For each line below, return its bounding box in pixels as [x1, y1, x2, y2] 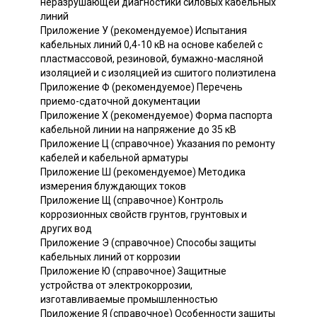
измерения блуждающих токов [40, 180, 186, 192]
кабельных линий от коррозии [40, 250, 180, 263]
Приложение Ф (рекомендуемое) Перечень [40, 81, 243, 93]
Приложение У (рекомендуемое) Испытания [40, 24, 247, 36]
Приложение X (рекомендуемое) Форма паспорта [40, 109, 272, 121]
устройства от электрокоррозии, [40, 279, 192, 291]
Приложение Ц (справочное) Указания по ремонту [40, 137, 275, 149]
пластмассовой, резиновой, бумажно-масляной [40, 52, 263, 64]
